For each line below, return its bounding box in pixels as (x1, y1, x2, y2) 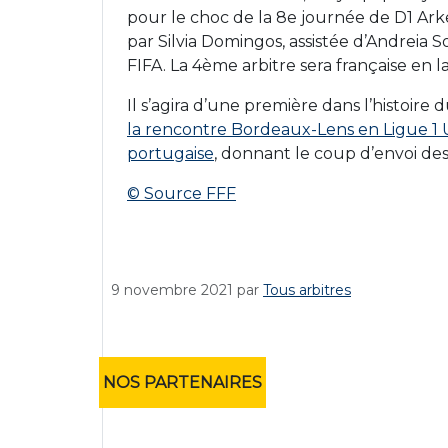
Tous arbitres (263, 281, 351, 299)
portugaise (127, 144, 214, 163)
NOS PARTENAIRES (103, 373, 262, 393)
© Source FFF (127, 184, 236, 203)
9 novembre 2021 (111, 281, 233, 299)
